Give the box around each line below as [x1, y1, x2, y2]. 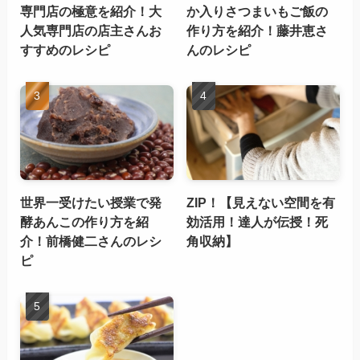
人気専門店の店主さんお [19, 22, 162, 38]
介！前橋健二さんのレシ [19, 233, 162, 248]
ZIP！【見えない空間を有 [186, 194, 336, 210]
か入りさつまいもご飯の [186, 3, 329, 18]
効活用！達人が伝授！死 [186, 214, 329, 229]
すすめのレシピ [19, 42, 110, 57]
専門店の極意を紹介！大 [19, 3, 162, 18]
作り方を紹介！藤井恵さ [186, 22, 329, 38]
